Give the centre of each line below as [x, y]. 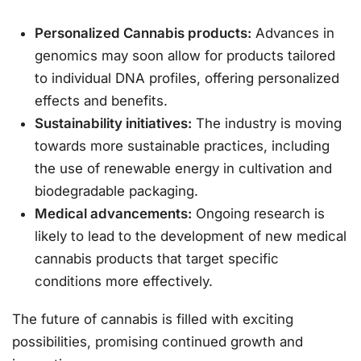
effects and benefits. [102, 101]
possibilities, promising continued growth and [158, 342]
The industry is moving [267, 124]
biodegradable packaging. [117, 191]
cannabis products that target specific [157, 259]
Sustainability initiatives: [114, 124]
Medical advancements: [114, 214]
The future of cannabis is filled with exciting [153, 319]
